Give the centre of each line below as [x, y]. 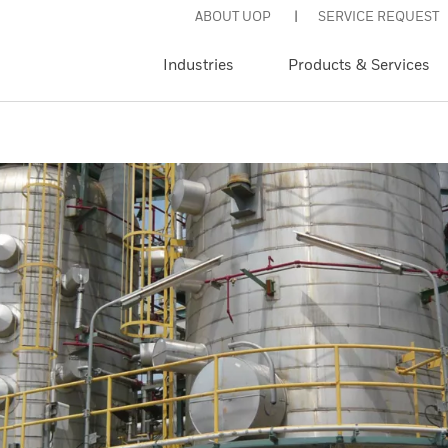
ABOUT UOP [233, 16]
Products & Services [359, 63]
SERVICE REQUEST [378, 16]
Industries [198, 63]
